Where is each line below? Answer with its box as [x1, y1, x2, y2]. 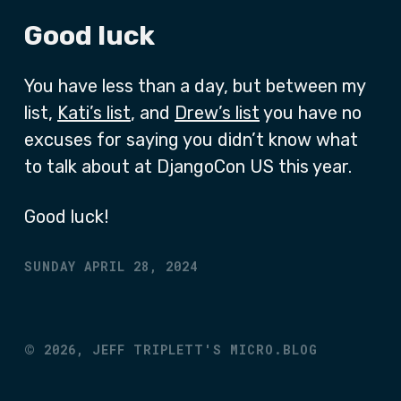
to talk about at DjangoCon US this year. [24, 156, 352, 177]
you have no [260, 102, 362, 124]
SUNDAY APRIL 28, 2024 [24, 258, 198, 275]
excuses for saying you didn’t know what [24, 129, 358, 150]
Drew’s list [175, 102, 260, 124]
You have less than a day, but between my [24, 75, 365, 97]
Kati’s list [57, 102, 131, 124]
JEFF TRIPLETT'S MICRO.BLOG [92, 341, 318, 358]
